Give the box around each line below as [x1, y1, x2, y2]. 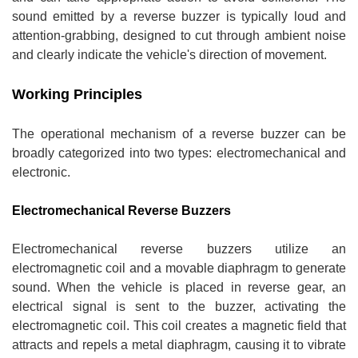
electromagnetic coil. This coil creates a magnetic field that [12, 318, 346, 332]
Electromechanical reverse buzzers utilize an [12, 241, 346, 256]
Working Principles [12, 86, 142, 102]
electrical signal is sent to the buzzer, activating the [12, 299, 346, 313]
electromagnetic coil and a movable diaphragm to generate [12, 261, 346, 275]
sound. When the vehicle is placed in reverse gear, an [12, 280, 346, 294]
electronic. [12, 165, 70, 179]
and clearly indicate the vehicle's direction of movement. [12, 47, 327, 62]
